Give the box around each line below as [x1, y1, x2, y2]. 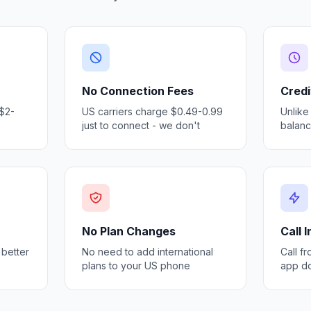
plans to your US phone [82, 260, 191, 271]
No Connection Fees [82, 84, 194, 98]
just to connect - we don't [82, 119, 201, 131]
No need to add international [82, 246, 214, 258]
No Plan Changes [82, 224, 176, 238]
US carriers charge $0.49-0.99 [82, 106, 224, 117]
